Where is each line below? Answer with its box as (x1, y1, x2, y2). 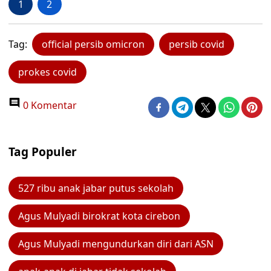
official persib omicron (42, 38, 145, 51)
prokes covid (18, 65, 77, 79)
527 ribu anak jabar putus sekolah (18, 181, 174, 195)
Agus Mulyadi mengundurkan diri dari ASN (18, 237, 214, 250)
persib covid (169, 38, 224, 51)
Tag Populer (8, 143, 77, 160)
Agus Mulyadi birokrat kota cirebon (18, 209, 180, 223)
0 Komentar (21, 99, 77, 112)
